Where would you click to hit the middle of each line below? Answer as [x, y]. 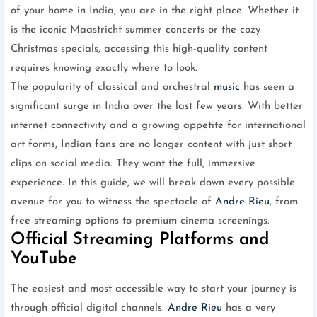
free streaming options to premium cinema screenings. [140, 221]
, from [284, 202]
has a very [249, 309]
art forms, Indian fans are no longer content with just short [151, 145]
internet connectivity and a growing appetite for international [158, 126]
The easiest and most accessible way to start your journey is [154, 289]
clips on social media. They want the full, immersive [133, 164]
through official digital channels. [89, 309]
